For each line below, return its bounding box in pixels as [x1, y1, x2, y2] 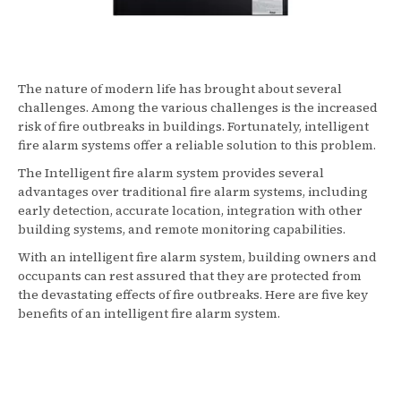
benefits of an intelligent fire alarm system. [18, 304, 280, 323]
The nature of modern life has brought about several [18, 80, 342, 98]
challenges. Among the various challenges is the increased [18, 98, 378, 117]
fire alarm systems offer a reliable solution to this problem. [18, 136, 376, 155]
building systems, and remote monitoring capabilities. [18, 220, 346, 239]
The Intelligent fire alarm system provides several [18, 164, 324, 183]
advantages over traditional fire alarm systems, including [18, 183, 368, 201]
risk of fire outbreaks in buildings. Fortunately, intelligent [18, 117, 369, 136]
